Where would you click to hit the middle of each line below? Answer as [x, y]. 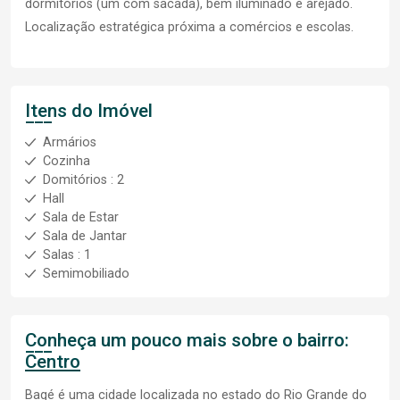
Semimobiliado [86, 274]
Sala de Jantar [85, 237]
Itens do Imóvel [89, 111]
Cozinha [67, 162]
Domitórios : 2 [83, 180]
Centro [53, 362]
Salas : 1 [67, 255]
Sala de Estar [81, 218]
